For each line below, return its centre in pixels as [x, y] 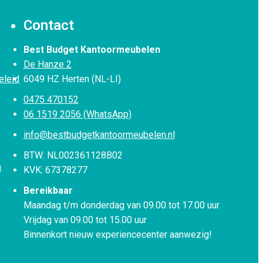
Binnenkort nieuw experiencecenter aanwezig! [117, 234]
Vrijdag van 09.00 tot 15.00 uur [85, 220]
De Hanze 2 [47, 64]
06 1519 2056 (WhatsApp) [77, 114]
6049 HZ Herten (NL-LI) [72, 79]
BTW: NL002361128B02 [73, 155]
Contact [48, 25]
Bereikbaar [48, 190]
